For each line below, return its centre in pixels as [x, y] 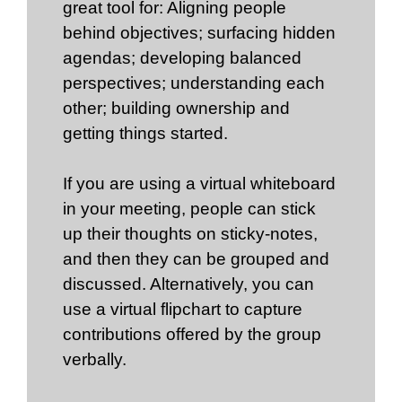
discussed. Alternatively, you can [188, 284]
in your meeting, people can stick [189, 209]
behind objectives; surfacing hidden [199, 33]
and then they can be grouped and [196, 259]
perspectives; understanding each [194, 83]
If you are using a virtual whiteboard [199, 184]
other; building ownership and [176, 109]
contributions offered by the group [192, 335]
